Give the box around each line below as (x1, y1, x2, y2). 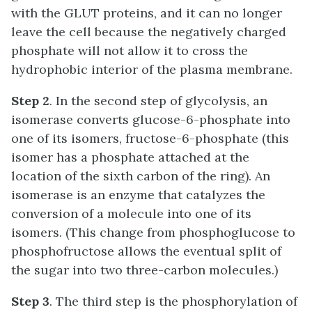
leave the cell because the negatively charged (11, 24, 286, 40)
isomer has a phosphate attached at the (11, 149, 249, 166)
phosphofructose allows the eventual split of (11, 243, 281, 260)
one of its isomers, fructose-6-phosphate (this (11, 130, 289, 147)
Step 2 (11, 93, 49, 109)
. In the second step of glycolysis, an (49, 93, 267, 109)
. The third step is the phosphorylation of (49, 293, 297, 310)
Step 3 (11, 293, 49, 310)
